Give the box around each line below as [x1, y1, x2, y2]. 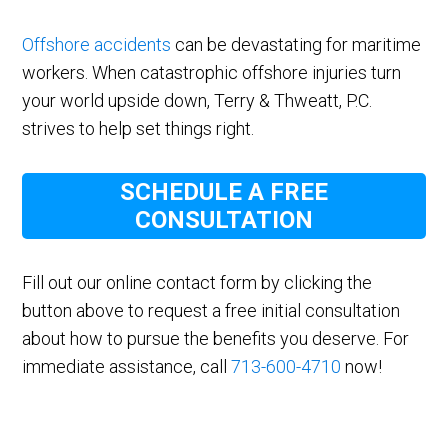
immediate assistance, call [22, 356, 232, 378]
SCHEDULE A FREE [120, 178, 328, 207]
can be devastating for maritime [171, 34, 422, 56]
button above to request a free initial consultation [22, 300, 401, 322]
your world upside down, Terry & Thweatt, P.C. [22, 90, 373, 112]
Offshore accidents [22, 34, 172, 56]
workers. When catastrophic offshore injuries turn [22, 62, 402, 84]
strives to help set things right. [22, 118, 259, 140]
